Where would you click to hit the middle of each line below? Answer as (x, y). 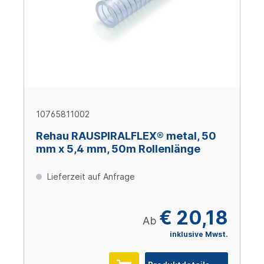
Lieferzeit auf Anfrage (90, 177)
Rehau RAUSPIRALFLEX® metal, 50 (126, 136)
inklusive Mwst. (199, 235)
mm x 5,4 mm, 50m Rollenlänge (118, 149)
